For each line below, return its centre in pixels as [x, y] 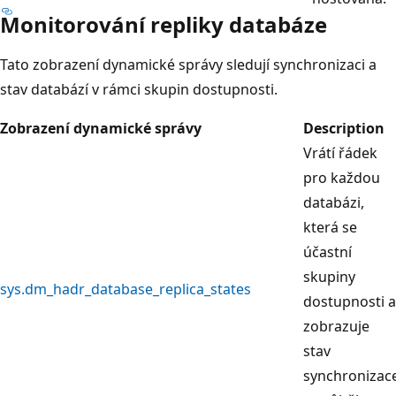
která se [330, 227]
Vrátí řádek [340, 152]
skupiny [329, 276]
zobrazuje [336, 326]
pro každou [342, 177]
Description [344, 128]
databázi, [334, 202]
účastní [327, 251]
